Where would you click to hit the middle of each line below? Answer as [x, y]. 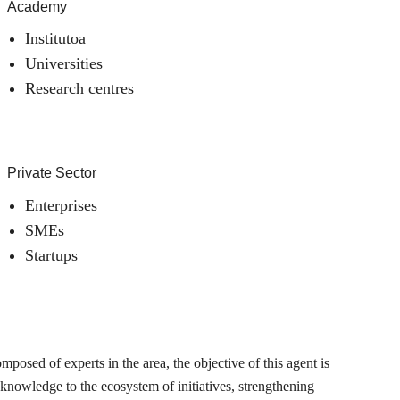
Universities [63, 64]
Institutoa [55, 39]
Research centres [79, 89]
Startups [51, 256]
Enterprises [61, 206]
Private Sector [51, 173]
